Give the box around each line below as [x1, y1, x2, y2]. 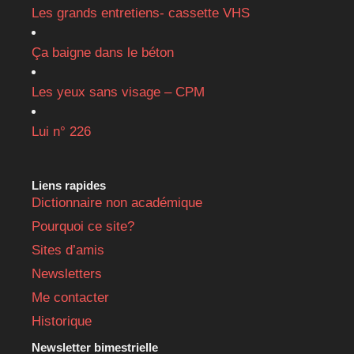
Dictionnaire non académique [32, 194, 202, 210]
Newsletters [32, 265, 102, 281]
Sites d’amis [32, 242, 104, 258]
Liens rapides [32, 178, 106, 192]
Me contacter [32, 289, 109, 305]
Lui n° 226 [32, 123, 91, 139]
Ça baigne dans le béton [32, 44, 174, 60]
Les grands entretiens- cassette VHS [32, 5, 250, 21]
